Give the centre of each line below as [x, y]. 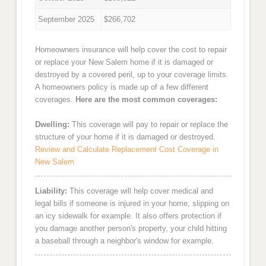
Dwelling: [52, 125]
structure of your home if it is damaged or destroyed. [125, 137]
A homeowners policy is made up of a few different [121, 87]
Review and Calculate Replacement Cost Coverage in [126, 150]
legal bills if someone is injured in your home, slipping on [132, 203]
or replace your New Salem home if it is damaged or [124, 62]
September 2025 [66, 20]
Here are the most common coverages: [146, 99]
